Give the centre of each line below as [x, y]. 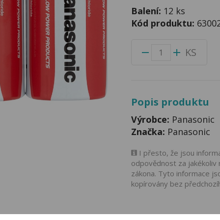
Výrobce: [150, 119]
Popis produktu [170, 102]
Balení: [147, 11]
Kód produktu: [164, 23]
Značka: [148, 132]
